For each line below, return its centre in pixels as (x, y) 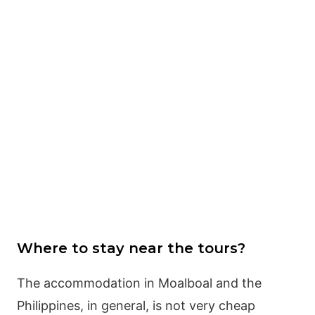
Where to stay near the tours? (131, 248)
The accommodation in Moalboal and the (139, 283)
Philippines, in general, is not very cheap (136, 305)
